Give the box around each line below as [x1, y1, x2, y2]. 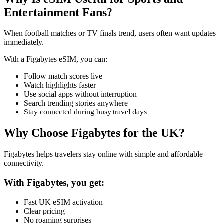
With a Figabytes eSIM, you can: [4, 55, 107, 64]
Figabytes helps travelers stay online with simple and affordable [4, 150, 203, 159]
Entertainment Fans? [4, 5, 112, 19]
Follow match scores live [24, 72, 102, 81]
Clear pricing [24, 206, 65, 215]
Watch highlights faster [24, 81, 96, 90]
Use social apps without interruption [24, 90, 137, 99]
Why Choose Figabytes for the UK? [4, 126, 185, 140]
